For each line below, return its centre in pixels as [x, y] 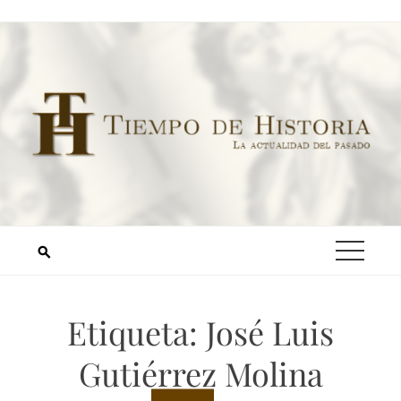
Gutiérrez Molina [200, 374]
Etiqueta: [137, 333]
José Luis [270, 333]
